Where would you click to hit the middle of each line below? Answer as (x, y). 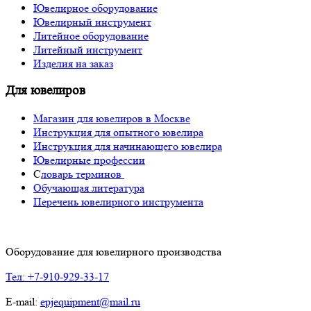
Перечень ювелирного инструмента (118, 202)
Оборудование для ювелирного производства (114, 252)
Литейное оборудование (91, 35)
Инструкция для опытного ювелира (118, 133)
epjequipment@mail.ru (90, 302)
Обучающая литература (89, 188)
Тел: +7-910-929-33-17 (57, 277)
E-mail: (23, 302)
